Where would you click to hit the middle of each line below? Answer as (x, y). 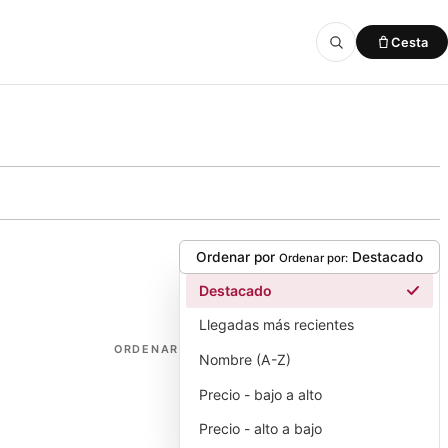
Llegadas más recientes (277, 325)
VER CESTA (324, 120)
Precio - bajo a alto (261, 394)
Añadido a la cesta (187, 119)
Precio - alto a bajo (261, 429)
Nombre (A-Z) (245, 359)
